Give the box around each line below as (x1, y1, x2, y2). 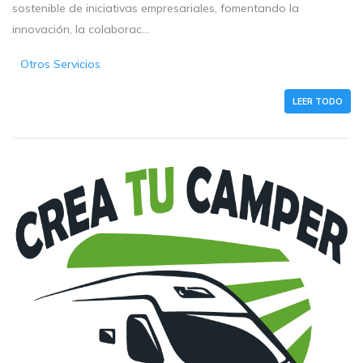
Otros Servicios (20, 56, 101, 71)
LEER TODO (293, 95, 343, 107)
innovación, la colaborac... (12, 21, 149, 36)
